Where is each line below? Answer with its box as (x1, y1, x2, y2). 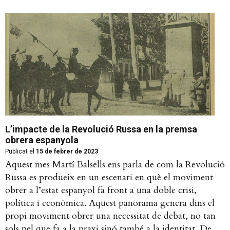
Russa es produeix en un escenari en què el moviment (5, 171, 213, 184)
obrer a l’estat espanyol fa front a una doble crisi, (5, 184, 197, 197)
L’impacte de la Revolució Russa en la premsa (5, 124, 197, 135)
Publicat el (5, 148, 34, 156)
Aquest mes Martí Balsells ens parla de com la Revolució (5, 158, 225, 171)
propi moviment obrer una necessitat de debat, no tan (5, 209, 216, 223)
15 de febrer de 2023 (34, 148, 98, 156)
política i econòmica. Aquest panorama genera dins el (5, 197, 215, 210)
